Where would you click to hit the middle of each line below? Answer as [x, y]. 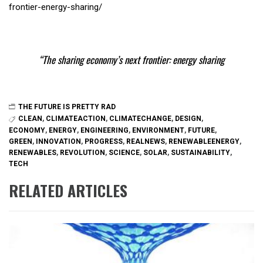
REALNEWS [146, 141]
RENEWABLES [33, 152]
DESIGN [188, 119]
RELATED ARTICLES [68, 191]
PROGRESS [104, 141]
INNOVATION [58, 141]
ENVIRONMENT [158, 130]
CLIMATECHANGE [140, 119]
